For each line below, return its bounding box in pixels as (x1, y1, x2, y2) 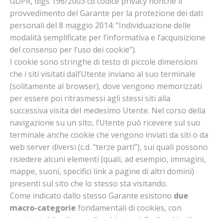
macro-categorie (10, 202, 78, 213)
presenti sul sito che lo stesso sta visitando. (10, 178, 167, 189)
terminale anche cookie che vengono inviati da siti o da (10, 129, 208, 140)
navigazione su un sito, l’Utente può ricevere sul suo (10, 117, 200, 128)
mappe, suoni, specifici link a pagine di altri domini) (10, 166, 194, 177)
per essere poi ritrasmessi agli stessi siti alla (10, 93, 170, 104)
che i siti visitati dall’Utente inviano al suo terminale (10, 69, 196, 79)
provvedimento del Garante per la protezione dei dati (10, 8, 203, 18)
